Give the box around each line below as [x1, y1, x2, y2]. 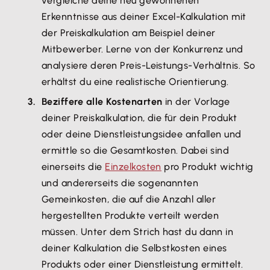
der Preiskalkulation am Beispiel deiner [42, 27, 216, 39]
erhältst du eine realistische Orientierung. [42, 76, 229, 87]
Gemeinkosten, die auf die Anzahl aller [42, 193, 216, 205]
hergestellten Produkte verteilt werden [42, 210, 219, 221]
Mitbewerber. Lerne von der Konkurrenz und [42, 43, 243, 55]
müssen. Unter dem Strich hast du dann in [42, 226, 234, 237]
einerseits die [42, 161, 105, 172]
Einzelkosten [105, 161, 162, 172]
